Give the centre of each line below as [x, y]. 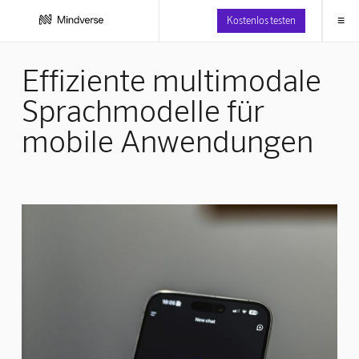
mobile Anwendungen [167, 140]
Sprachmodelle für [143, 109]
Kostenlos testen [261, 20]
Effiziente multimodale [171, 79]
